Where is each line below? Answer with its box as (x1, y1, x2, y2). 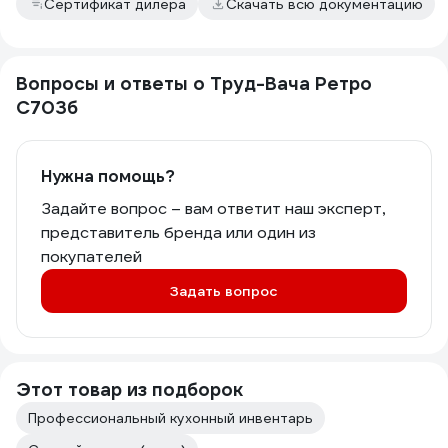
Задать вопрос (170, 282, 278, 300)
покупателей (41, 246, 142, 267)
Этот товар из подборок (16, 378, 243, 401)
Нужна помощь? (41, 166, 175, 187)
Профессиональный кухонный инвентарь (28, 409, 313, 427)
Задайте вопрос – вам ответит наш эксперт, (41, 198, 385, 219)
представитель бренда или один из (41, 222, 316, 243)
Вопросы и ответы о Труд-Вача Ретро (16, 72, 372, 95)
